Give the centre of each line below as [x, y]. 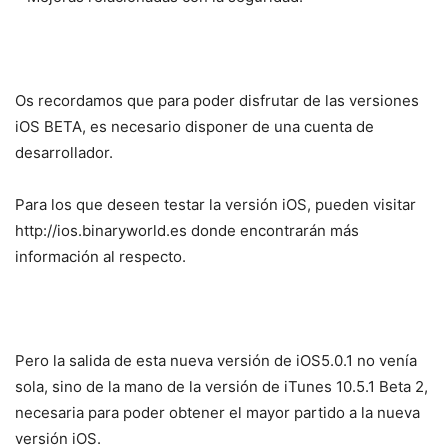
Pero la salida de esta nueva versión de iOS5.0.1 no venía [216, 360]
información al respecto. [100, 256]
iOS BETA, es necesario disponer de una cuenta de [194, 126]
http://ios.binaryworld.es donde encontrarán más [187, 230]
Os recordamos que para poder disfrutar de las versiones [217, 100]
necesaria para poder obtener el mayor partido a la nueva [217, 412]
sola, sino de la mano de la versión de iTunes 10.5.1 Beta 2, [221, 386]
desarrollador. [64, 152]
